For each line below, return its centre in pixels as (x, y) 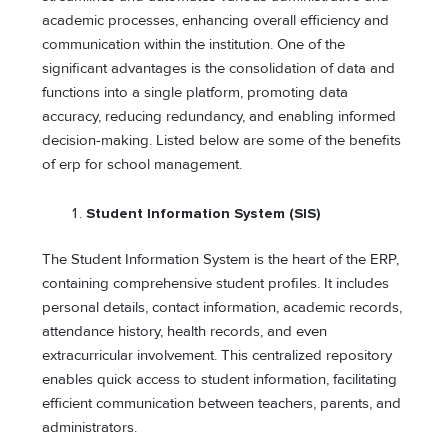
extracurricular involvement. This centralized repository (217, 356)
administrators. (90, 428)
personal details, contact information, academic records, (222, 308)
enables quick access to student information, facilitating (220, 380)
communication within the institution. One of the (194, 44)
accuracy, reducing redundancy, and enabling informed (219, 116)
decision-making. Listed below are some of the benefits (222, 140)
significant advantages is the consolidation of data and (219, 68)
